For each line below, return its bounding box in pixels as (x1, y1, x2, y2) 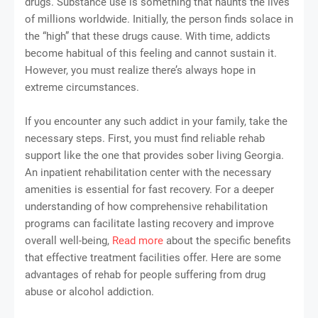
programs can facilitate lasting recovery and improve (25, 217, 274, 231)
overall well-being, (25, 234, 112, 248)
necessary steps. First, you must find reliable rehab (25, 132, 265, 146)
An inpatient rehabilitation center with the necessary (25, 166, 271, 180)
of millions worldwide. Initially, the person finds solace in (25, 13, 293, 26)
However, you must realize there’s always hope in (25, 64, 256, 77)
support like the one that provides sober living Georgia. (25, 149, 284, 163)
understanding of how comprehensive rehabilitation (25, 200, 268, 214)
